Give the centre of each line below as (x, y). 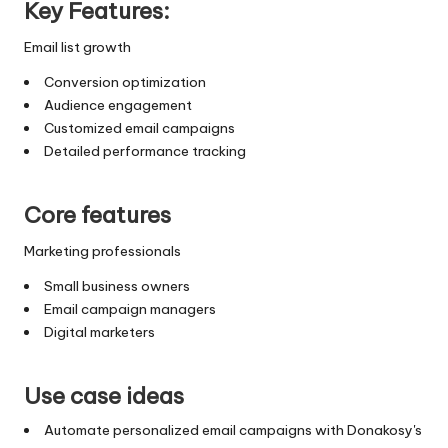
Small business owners (116, 285)
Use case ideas (104, 395)
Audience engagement (117, 104)
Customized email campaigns (139, 127)
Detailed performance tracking (144, 150)
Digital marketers (99, 331)
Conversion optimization (124, 81)
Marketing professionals (102, 250)
